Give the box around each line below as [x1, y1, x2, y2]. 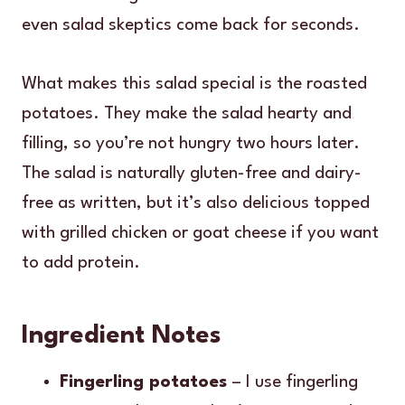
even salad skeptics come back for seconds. [22, 15, 360, 34]
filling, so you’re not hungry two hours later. [22, 134, 360, 153]
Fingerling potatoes [60, 372, 227, 391]
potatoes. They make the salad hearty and [22, 104, 352, 123]
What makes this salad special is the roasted [22, 74, 367, 93]
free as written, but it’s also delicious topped [22, 193, 370, 212]
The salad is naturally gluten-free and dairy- [22, 164, 362, 183]
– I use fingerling [227, 372, 358, 391]
